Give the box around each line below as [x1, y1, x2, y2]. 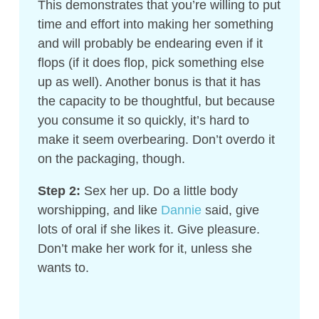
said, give [201, 203, 259, 218]
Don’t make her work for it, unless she [37, 241, 252, 256]
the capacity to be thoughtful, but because [37, 94, 275, 109]
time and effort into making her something [37, 17, 273, 32]
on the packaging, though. [37, 152, 185, 167]
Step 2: [37, 184, 80, 199]
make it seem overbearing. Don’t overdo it [37, 132, 275, 147]
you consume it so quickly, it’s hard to [37, 113, 249, 128]
